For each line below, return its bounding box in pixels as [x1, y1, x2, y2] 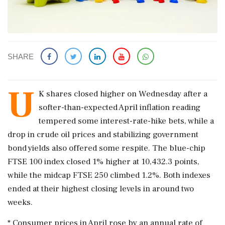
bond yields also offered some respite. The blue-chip [8, 142, 205, 154]
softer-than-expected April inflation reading [39, 101, 200, 113]
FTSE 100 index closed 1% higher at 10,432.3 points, [8, 156, 199, 167]
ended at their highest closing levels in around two [8, 183, 194, 194]
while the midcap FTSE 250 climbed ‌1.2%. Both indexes [8, 169, 210, 181]
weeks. [8, 196, 33, 208]
